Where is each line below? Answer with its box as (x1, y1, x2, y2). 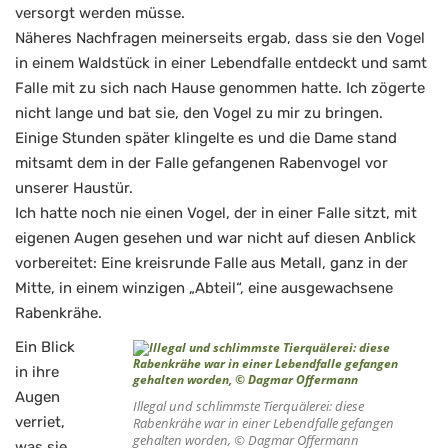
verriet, (15, 412, 65, 431)
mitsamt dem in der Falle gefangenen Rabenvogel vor (15, 154, 388, 173)
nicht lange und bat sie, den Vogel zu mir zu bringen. (15, 104, 383, 123)
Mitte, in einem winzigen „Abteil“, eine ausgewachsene (15, 279, 393, 298)
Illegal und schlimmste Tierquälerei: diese (133, 396, 364, 415)
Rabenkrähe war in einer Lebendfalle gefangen (133, 413, 394, 432)
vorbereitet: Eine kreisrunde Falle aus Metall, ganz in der (15, 254, 408, 273)
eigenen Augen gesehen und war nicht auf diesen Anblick (15, 229, 416, 248)
